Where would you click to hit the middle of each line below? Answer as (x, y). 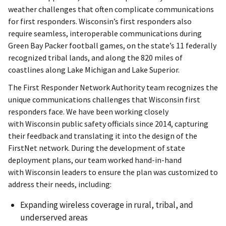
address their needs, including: (61, 184)
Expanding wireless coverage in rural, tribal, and (107, 205)
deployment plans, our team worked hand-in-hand (95, 160)
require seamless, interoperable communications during (105, 34)
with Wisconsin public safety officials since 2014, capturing (108, 124)
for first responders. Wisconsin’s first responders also (100, 21)
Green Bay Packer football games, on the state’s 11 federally (112, 46)
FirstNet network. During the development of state (97, 148)
